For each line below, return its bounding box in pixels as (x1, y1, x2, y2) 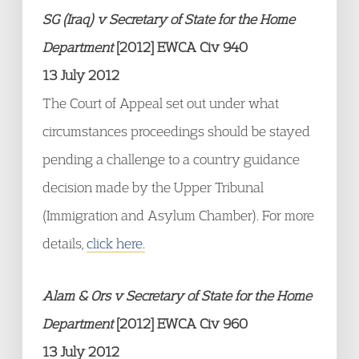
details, (42, 235, 87, 252)
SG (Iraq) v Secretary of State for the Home (42, 10, 295, 27)
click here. (87, 235, 145, 252)
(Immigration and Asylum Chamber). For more (42, 207, 314, 224)
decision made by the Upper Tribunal (42, 179, 264, 196)
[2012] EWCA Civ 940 (113, 38, 248, 55)
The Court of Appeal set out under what (42, 95, 279, 111)
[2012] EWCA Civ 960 (113, 315, 248, 332)
